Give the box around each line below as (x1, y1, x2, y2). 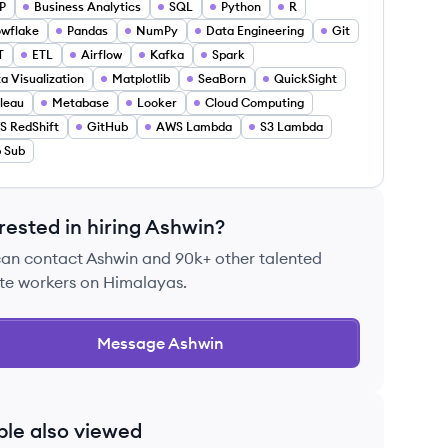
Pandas (67, 23, 108, 38)
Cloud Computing (205, 95, 304, 110)
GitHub (87, 119, 128, 134)
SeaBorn (198, 71, 246, 86)
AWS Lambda (156, 119, 232, 134)
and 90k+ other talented (138, 248, 322, 268)
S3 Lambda (260, 119, 323, 134)
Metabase (52, 95, 109, 110)
